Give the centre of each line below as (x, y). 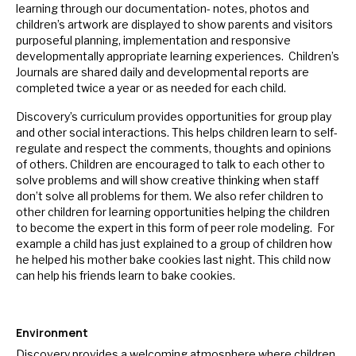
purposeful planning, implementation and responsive (153, 41)
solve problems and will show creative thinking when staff (168, 180)
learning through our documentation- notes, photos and (163, 9)
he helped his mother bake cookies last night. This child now (173, 260)
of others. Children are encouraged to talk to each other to (170, 164)
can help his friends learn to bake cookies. (126, 276)
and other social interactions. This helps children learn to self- (177, 133)
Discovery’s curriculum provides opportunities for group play (174, 117)
